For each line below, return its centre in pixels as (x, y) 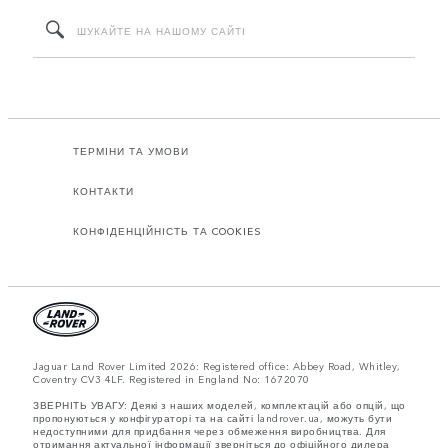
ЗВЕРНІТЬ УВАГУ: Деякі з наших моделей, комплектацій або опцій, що (219, 405)
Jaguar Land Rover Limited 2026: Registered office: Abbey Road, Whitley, (217, 366)
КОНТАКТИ (103, 191)
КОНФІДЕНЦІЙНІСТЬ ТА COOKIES (167, 231)
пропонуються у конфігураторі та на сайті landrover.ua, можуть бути (212, 418)
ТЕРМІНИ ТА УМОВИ (131, 151)
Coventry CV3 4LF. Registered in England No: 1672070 (171, 379)
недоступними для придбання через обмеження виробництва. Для (209, 431)
